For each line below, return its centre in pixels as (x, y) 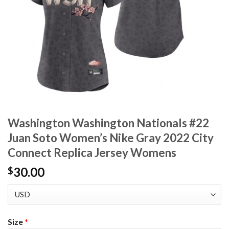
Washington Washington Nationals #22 (108, 123)
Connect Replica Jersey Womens (92, 153)
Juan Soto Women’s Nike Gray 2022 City (111, 138)
